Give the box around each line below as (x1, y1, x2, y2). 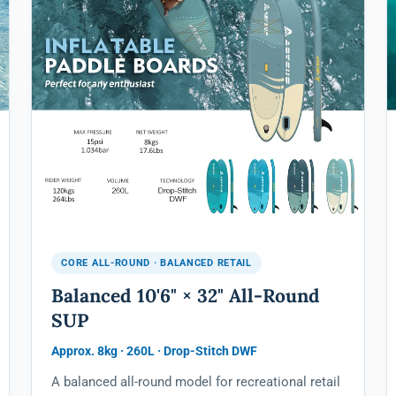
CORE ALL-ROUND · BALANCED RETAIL (61, 257, 252, 270)
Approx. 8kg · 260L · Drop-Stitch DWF (51, 344, 258, 359)
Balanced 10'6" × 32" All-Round (51, 284, 321, 308)
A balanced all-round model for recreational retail (51, 375, 341, 391)
